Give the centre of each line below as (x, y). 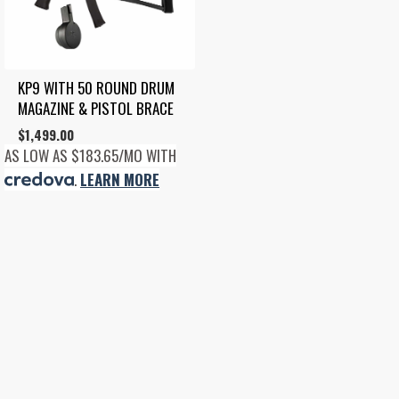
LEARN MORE (120, 179)
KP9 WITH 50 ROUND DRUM (96, 87)
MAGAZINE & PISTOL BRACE (96, 108)
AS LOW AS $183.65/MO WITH (90, 155)
